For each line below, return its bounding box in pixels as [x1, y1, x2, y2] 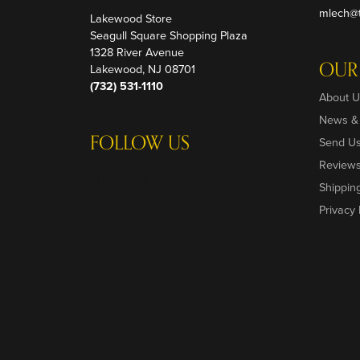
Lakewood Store [90, 10, 172, 27]
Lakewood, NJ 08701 [90, 60, 195, 77]
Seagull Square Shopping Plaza [90, 27, 247, 43]
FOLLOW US [90, 128, 190, 159]
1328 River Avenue [90, 43, 184, 60]
